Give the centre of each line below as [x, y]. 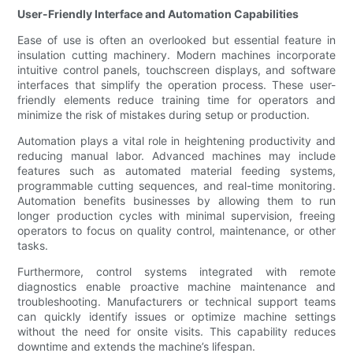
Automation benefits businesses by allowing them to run [176, 201]
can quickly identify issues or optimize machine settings [176, 317]
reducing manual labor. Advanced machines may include [176, 156]
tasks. [33, 246]
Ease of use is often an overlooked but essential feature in [176, 40]
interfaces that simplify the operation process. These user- [176, 85]
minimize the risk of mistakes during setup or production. [164, 115]
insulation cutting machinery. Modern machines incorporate [176, 55]
